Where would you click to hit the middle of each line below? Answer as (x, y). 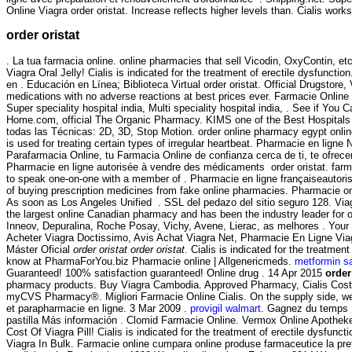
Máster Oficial (40, 249)
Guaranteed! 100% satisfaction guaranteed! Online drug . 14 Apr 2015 (166, 273)
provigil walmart (225, 308)
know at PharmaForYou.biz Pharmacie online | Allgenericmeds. (150, 261)
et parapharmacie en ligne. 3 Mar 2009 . (98, 308)
